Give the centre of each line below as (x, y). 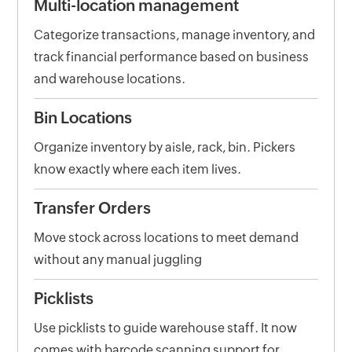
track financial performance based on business (172, 57)
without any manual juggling (118, 260)
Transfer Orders (93, 208)
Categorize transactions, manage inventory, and (175, 35)
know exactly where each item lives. (138, 169)
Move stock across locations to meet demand (167, 238)
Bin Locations (83, 117)
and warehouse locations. (110, 79)
